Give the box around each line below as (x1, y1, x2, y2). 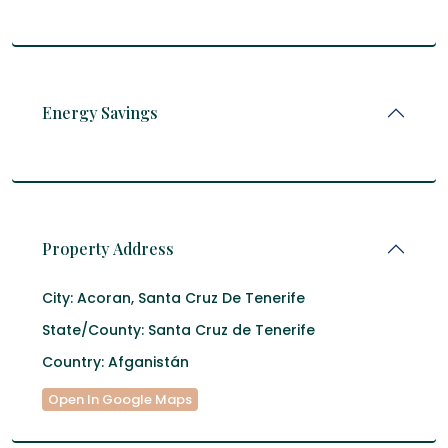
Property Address (42, 238, 174, 259)
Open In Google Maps (48, 390, 192, 409)
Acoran (77, 288, 131, 308)
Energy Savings (42, 102, 158, 123)
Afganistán (104, 352, 189, 372)
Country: (42, 352, 104, 372)
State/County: (42, 320, 144, 340)
